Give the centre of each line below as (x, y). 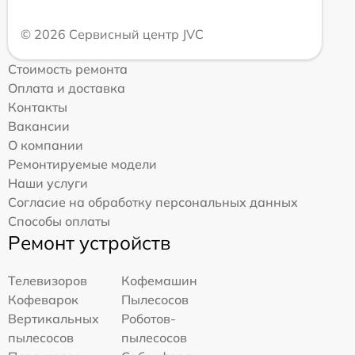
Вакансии (39, 126)
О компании (46, 145)
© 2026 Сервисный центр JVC (112, 34)
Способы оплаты (59, 221)
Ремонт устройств (89, 242)
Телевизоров (48, 281)
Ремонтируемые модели (82, 164)
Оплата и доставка (67, 88)
